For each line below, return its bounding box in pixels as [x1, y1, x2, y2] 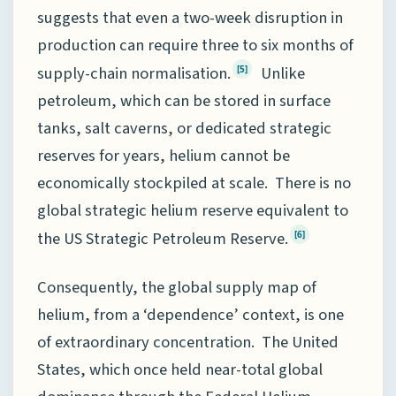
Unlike [254, 62, 305, 86]
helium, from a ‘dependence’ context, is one [37, 302, 344, 326]
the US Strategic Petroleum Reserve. [37, 227, 288, 251]
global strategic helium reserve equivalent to [37, 199, 348, 223]
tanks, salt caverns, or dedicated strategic [37, 117, 331, 141]
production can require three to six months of [37, 33, 354, 57]
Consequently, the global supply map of [37, 275, 316, 299]
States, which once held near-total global [37, 357, 323, 381]
